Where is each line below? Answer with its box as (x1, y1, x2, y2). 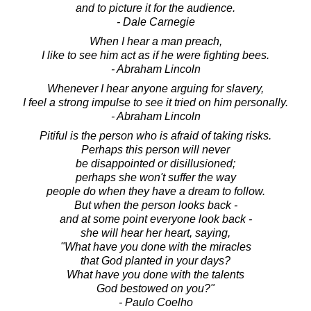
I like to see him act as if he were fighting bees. (42, 49, 269, 61)
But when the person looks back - (74, 199, 237, 211)
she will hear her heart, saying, (81, 226, 230, 239)
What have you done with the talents (67, 268, 244, 280)
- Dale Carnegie (116, 15, 195, 28)
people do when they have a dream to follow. (46, 185, 265, 197)
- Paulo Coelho (118, 296, 193, 308)
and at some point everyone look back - (59, 212, 252, 225)
